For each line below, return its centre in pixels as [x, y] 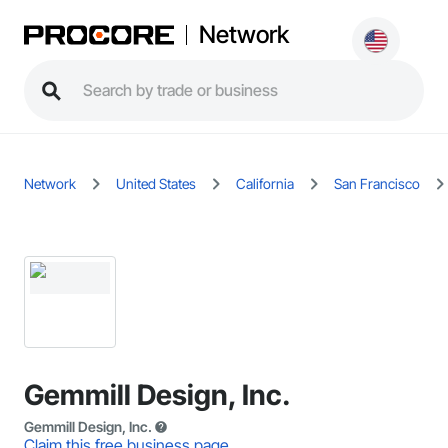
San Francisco [377, 183]
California [265, 183]
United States [156, 183]
